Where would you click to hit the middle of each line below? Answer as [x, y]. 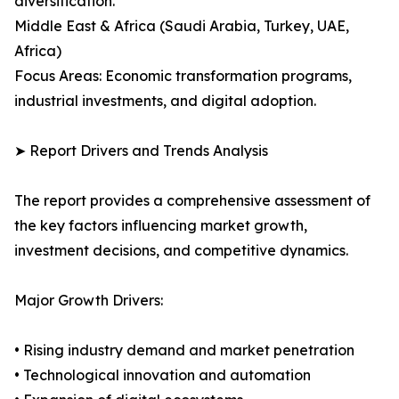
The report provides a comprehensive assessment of [192, 201]
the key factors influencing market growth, [161, 226]
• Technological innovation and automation [163, 375]
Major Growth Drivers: [89, 301]
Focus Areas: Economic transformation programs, [183, 76]
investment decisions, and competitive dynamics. [181, 251]
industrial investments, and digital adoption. [165, 101]
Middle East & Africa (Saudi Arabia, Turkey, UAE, [182, 26]
